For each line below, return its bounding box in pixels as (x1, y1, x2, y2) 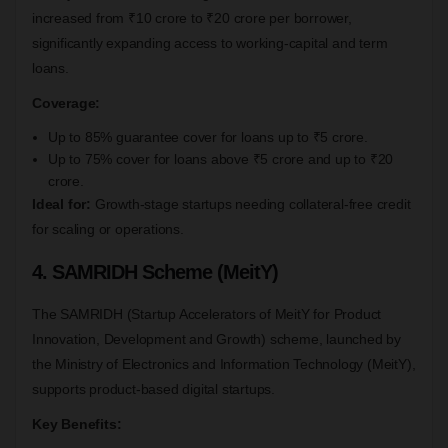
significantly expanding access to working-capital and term (32, 34, 388, 51)
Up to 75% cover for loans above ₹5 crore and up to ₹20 (48, 150, 394, 167)
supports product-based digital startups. (32, 380, 276, 397)
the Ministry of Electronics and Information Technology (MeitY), (32, 355, 416, 372)
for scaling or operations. (32, 220, 184, 237)
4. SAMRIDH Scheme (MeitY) (32, 260, 278, 283)
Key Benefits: (32, 415, 122, 432)
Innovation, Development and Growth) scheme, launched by (32, 330, 401, 347)
